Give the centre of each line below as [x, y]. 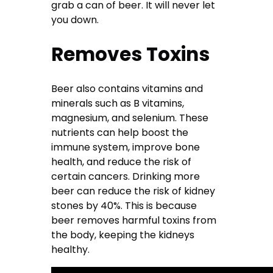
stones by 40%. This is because [124, 206]
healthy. [72, 250]
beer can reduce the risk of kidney [133, 191]
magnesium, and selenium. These [130, 118]
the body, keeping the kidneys [123, 235]
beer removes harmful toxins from [134, 221]
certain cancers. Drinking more [126, 177]
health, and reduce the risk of [122, 162]
